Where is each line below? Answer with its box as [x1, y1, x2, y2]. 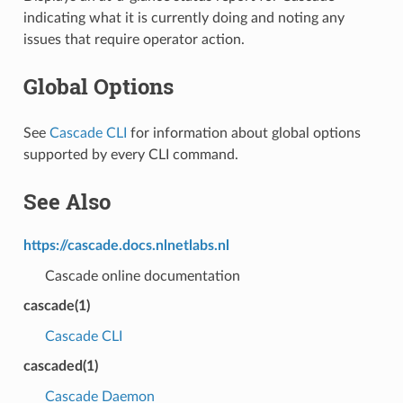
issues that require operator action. [22, 31, 245, 47]
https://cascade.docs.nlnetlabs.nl [22, 237, 229, 253]
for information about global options [126, 125, 361, 140]
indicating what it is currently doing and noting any [22, 10, 345, 25]
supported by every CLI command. [22, 147, 238, 162]
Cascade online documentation [44, 268, 240, 283]
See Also [22, 186, 111, 216]
